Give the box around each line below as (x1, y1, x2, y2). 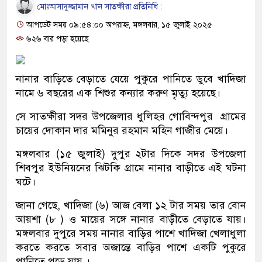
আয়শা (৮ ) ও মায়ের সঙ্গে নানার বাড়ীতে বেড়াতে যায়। (16, 213, 246, 226)
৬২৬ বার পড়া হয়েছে (24, 34, 89, 44)
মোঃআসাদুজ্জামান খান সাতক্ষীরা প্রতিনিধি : (35, 1, 163, 12)
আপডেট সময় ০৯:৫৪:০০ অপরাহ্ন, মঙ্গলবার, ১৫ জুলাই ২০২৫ (24, 20, 212, 30)
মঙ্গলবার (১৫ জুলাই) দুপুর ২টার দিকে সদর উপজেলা (16, 147, 246, 160)
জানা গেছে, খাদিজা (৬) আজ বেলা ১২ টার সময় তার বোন (16, 199, 246, 212)
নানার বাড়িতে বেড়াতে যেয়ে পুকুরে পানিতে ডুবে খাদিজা (16, 73, 246, 85)
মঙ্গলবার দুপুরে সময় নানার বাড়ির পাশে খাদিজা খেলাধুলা (16, 227, 246, 240)
